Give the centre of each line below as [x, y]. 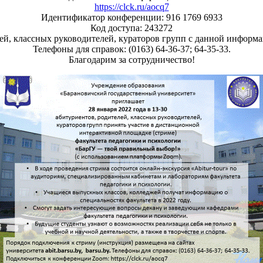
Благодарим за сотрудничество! [131, 59]
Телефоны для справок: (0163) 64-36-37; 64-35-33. [131, 49]
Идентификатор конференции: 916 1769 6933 [131, 17]
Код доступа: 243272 [131, 28]
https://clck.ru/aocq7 [131, 6]
